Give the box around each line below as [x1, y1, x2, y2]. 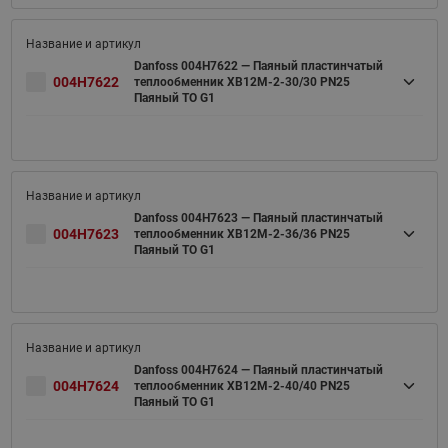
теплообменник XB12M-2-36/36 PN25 [133, 227, 350, 241]
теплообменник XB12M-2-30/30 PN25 [133, 75, 350, 89]
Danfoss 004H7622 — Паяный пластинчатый [133, 59, 383, 73]
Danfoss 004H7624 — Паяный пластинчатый [133, 363, 383, 377]
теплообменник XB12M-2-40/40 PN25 [133, 379, 350, 393]
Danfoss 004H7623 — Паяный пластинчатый [133, 211, 383, 225]
